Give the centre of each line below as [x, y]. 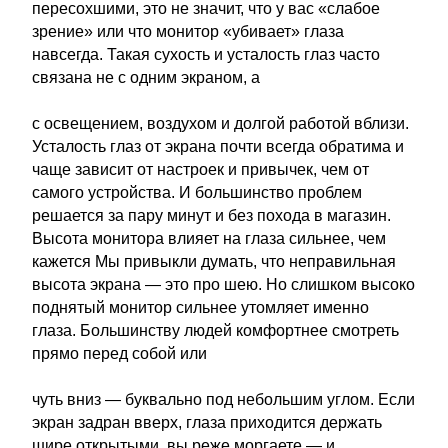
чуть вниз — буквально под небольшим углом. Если [223, 399]
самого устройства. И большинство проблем [197, 192]
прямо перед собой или [119, 353]
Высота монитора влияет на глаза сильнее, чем [209, 238]
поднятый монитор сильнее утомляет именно [200, 307]
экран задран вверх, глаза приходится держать [207, 422]
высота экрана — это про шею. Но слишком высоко [223, 284]
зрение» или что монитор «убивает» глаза [188, 31]
